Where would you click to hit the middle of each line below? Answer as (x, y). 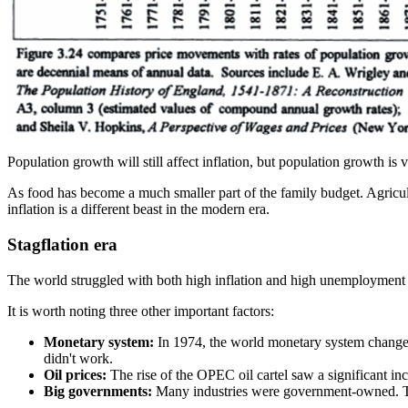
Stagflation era (62, 245)
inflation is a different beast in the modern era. (142, 209)
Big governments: (100, 391)
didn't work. (80, 358)
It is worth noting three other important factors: (141, 311)
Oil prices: (75, 374)
